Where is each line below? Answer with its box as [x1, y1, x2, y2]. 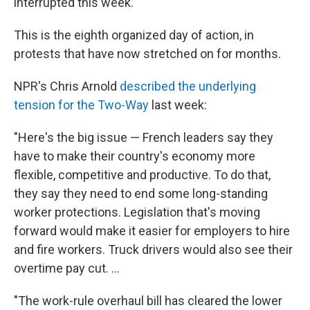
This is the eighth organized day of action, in [14, 28, 254, 43]
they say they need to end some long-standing [14, 186, 268, 201]
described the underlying [120, 79, 256, 94]
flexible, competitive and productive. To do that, [14, 167, 271, 183]
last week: [149, 98, 207, 113]
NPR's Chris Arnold [14, 79, 120, 94]
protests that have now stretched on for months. [14, 46, 281, 62]
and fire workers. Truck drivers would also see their [14, 242, 293, 257]
